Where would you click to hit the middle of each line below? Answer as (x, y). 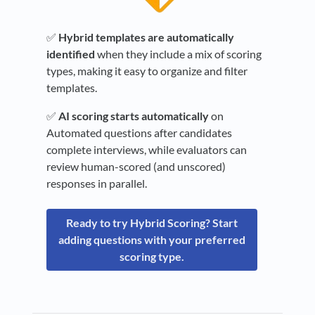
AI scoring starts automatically (134, 115)
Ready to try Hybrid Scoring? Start (152, 222)
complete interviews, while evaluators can (147, 149)
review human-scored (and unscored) (136, 166)
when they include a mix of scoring (178, 53)
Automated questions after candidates (139, 132)
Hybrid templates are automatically (146, 37)
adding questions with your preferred (152, 239)
